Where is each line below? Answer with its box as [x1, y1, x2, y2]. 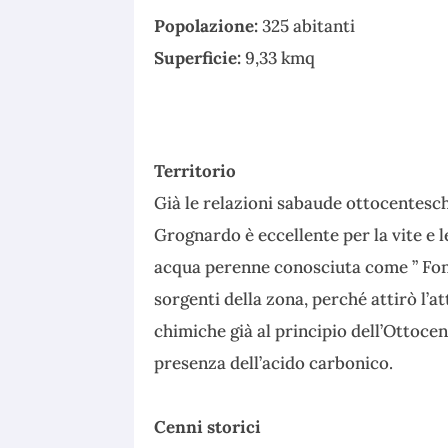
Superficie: [154, 46, 246, 69]
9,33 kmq [245, 46, 316, 69]
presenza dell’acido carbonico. [154, 351, 398, 374]
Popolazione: [154, 14, 263, 37]
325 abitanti [262, 14, 356, 37]
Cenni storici [154, 415, 262, 438]
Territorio [154, 159, 237, 182]
